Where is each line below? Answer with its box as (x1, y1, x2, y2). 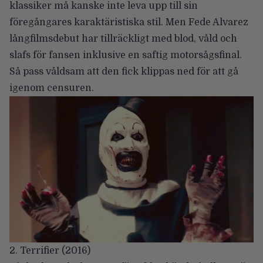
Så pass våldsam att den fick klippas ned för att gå (9, 66, 238, 77)
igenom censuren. (9, 82, 94, 93)
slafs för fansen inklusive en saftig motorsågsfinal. (9, 49, 242, 60)
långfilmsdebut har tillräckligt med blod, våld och (9, 33, 237, 44)
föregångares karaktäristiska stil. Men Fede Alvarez (9, 16, 248, 28)
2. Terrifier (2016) (9, 245, 90, 256)
